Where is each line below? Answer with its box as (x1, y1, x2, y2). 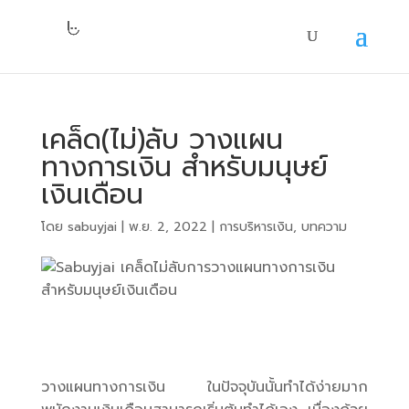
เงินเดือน (40, 173, 143, 215)
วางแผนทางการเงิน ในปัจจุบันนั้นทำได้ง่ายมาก (40, 376, 369, 398)
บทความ (300, 217, 347, 236)
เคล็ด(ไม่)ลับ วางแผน (40, 119, 283, 161)
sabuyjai (67, 217, 117, 236)
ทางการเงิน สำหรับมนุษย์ (40, 146, 328, 188)
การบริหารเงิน (218, 217, 293, 236)
